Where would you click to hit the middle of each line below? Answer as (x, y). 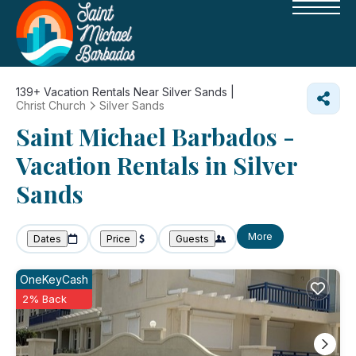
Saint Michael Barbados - (155, 137)
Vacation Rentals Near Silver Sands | (137, 92)
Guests (192, 239)
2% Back (44, 299)
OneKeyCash (54, 279)
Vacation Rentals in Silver (157, 165)
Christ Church (51, 105)
